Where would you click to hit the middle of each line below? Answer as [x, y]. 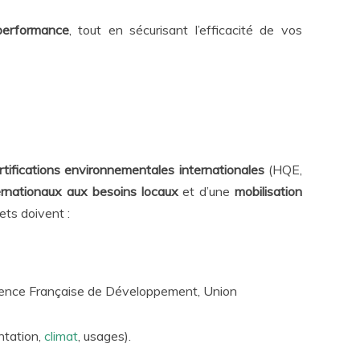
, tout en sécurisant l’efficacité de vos [186, 30]
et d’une [207, 191]
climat [61, 336]
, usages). [104, 336]
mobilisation [269, 191]
